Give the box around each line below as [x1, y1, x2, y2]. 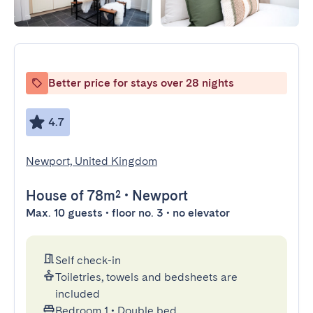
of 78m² [67, 187, 121, 204]
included [55, 287, 100, 300]
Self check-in [55, 254, 121, 267]
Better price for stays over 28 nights [48, 76, 234, 89]
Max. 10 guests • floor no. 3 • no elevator [26, 206, 230, 219]
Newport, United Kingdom [26, 154, 157, 168]
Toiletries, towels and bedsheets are [55, 270, 238, 284]
